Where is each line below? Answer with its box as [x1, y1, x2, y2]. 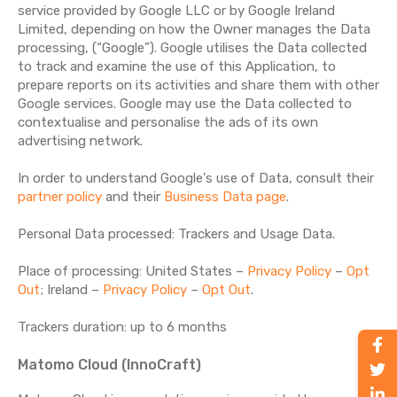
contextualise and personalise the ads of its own [18, 114, 318, 130]
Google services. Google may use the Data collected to [18, 96, 352, 112]
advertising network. [18, 133, 143, 149]
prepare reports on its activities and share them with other [18, 77, 379, 93]
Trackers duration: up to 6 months [18, 319, 227, 335]
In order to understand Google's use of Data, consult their [18, 170, 374, 186]
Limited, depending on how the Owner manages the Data [18, 21, 370, 37]
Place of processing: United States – [18, 263, 247, 279]
